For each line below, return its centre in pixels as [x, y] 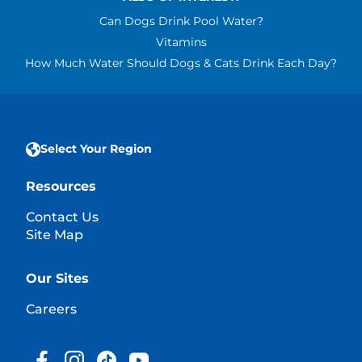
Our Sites [57, 279]
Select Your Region [96, 149]
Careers [51, 309]
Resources [61, 187]
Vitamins [181, 42]
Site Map [55, 235]
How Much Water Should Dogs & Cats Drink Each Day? [181, 63]
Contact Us [62, 217]
